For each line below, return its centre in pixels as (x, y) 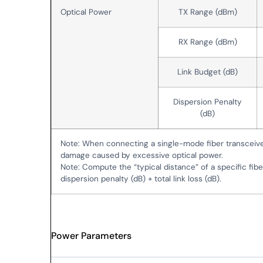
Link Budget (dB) (208, 72)
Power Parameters (92, 235)
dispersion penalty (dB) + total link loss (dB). (141, 178)
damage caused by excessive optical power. (142, 155)
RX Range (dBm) (208, 42)
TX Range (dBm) (208, 12)
